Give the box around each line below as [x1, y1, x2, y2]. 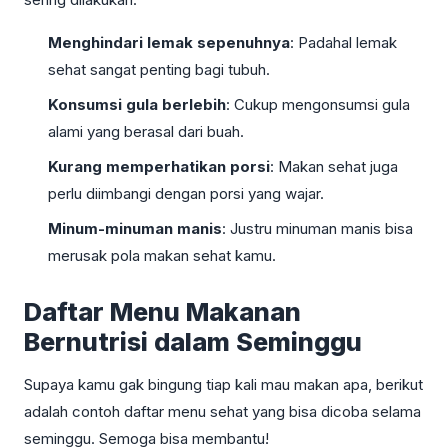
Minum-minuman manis [48, 218, 222, 238]
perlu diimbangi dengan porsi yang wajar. [48, 183, 324, 203]
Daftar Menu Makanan [24, 296, 301, 327]
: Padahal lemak [290, 32, 397, 52]
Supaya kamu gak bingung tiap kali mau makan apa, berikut [24, 374, 423, 394]
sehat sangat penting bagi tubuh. [48, 59, 270, 79]
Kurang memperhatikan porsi [48, 156, 270, 176]
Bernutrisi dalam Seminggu [24, 326, 362, 357]
